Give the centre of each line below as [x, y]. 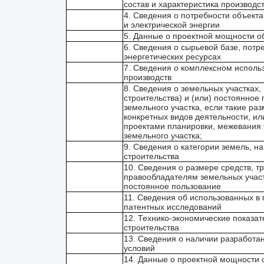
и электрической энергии [172, 25]
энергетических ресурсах [172, 57]
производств [148, 77]
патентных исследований [173, 207]
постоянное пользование [172, 186]
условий [139, 248]
